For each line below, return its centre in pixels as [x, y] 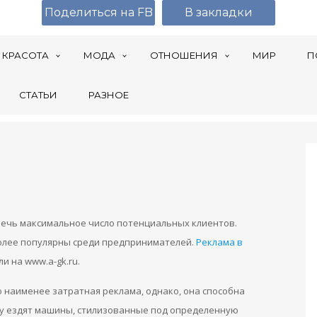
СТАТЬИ [38, 95]
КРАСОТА [25, 55]
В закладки [219, 12]
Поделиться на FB [98, 12]
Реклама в [219, 242]
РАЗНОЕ [109, 95]
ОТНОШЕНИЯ [184, 55]
